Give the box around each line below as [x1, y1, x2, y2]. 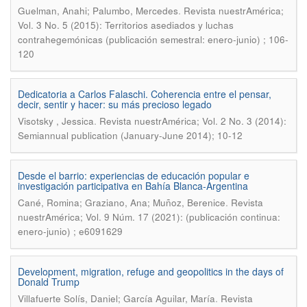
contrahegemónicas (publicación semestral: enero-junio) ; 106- [18, 33, 288, 46]
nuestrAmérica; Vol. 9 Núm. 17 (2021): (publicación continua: [18, 210, 280, 223]
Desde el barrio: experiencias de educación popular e [18, 169, 249, 182]
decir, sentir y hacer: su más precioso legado [18, 97, 212, 111]
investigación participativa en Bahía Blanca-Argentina [18, 179, 248, 193]
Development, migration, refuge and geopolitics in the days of [18, 265, 284, 278]
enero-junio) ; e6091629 [18, 225, 123, 238]
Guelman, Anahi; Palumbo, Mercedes [18, 4, 178, 17]
